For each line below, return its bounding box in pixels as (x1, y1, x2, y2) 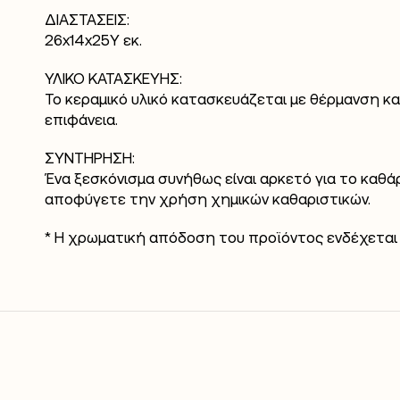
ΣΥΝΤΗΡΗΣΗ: (45, 148, 135, 167)
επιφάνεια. (45, 110, 118, 129)
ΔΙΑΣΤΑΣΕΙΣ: (45, 10, 129, 29)
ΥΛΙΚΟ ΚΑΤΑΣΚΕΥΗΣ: (45, 69, 182, 87)
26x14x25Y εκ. (45, 30, 142, 49)
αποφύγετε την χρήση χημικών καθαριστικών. (45, 189, 371, 208)
